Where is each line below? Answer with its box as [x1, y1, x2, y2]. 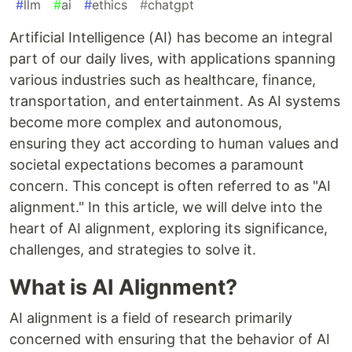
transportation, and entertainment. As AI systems [9, 92, 340, 109]
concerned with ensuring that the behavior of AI [9, 330, 330, 347]
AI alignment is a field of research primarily [9, 309, 292, 326]
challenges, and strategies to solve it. [9, 240, 256, 258]
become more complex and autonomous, [9, 113, 282, 130]
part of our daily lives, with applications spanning [9, 49, 335, 67]
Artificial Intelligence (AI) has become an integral [9, 28, 332, 46]
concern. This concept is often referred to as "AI [9, 177, 331, 194]
